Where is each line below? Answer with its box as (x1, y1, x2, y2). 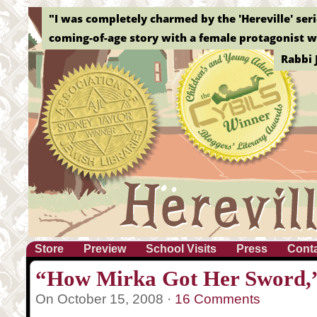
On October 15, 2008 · (35, 292, 175, 306)
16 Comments (175, 292, 260, 306)
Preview (83, 243, 126, 255)
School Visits (146, 243, 217, 255)
